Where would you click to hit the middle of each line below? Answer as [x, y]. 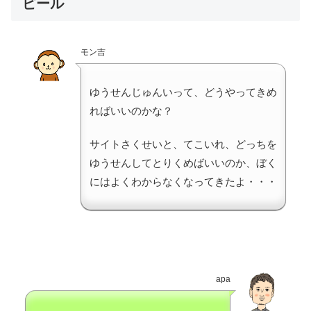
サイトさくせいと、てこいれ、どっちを [183, 144]
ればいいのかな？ [131, 111]
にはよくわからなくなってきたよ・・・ [183, 182]
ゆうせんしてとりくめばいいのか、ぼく [183, 163]
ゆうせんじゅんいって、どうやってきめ [183, 92]
